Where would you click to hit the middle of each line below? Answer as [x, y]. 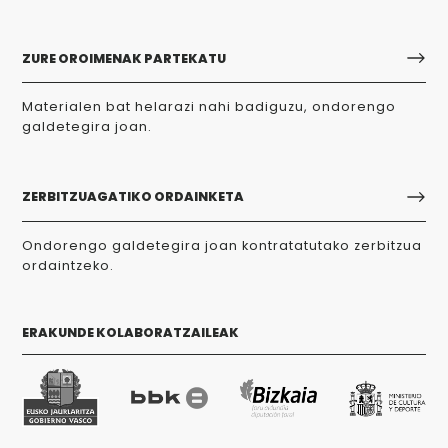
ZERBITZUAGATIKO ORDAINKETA [133, 197]
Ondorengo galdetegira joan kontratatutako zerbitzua [222, 245]
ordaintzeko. [68, 265]
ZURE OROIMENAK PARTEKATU [124, 58]
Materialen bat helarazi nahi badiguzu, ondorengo [209, 107]
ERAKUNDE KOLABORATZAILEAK [131, 333]
